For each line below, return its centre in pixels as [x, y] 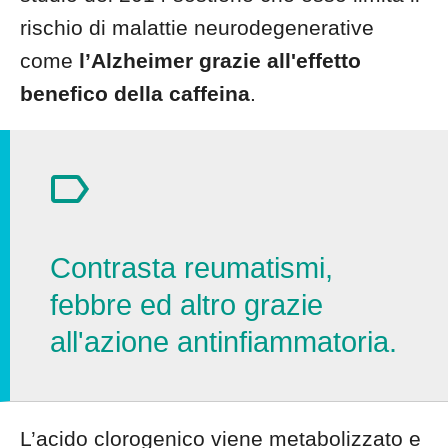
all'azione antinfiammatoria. [223, 342]
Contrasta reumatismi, [191, 268]
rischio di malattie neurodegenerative [197, 27]
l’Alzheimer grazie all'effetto [220, 60]
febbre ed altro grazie [186, 305]
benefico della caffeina [135, 93]
